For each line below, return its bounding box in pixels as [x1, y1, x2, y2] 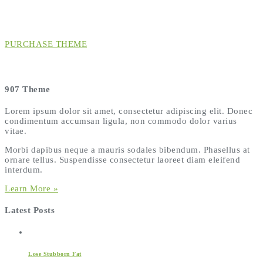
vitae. [5, 126, 26, 136]
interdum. [5, 164, 43, 174]
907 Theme [5, 84, 50, 94]
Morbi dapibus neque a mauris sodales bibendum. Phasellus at [5, 144, 250, 154]
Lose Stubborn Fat [28, 251, 82, 258]
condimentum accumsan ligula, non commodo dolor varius [5, 116, 237, 126]
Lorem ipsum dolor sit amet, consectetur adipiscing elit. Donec [5, 106, 252, 116]
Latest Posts [5, 205, 55, 215]
